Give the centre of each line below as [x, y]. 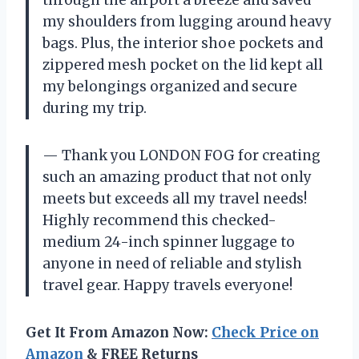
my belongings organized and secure [170, 87]
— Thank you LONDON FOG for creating [182, 156]
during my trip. [95, 109]
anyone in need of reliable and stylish [172, 264]
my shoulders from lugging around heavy [187, 22]
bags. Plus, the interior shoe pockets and [183, 44]
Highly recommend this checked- [159, 221]
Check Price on [265, 333]
